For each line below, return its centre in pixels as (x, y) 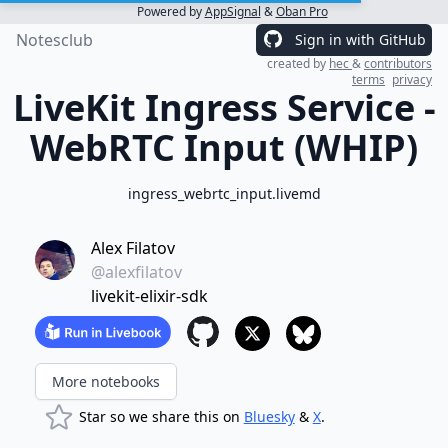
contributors (398, 63)
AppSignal (232, 11)
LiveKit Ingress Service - (224, 107)
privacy (412, 79)
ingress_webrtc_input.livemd (224, 193)
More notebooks (105, 381)
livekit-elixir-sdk (149, 296)
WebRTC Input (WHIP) (224, 147)
